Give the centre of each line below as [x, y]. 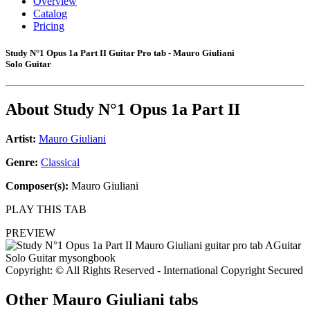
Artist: [21, 139]
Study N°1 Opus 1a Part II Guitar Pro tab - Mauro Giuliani [120, 53]
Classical [60, 163]
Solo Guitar [28, 64]
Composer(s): [37, 186]
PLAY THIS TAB [46, 210]
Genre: [23, 163]
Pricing [49, 26]
